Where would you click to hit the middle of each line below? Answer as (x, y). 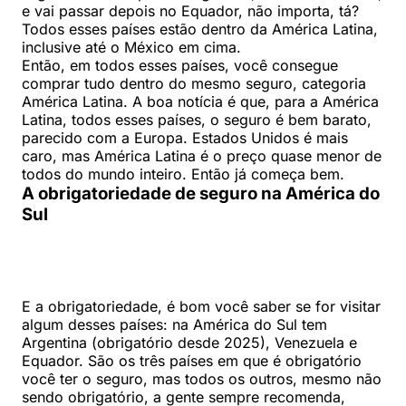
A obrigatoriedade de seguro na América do (201, 193)
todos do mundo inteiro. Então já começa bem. (183, 174)
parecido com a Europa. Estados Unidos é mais (185, 137)
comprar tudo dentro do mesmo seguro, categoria (194, 83)
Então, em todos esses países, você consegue (180, 65)
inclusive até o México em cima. (131, 47)
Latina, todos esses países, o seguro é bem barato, (197, 119)
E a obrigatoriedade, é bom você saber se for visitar (201, 306)
